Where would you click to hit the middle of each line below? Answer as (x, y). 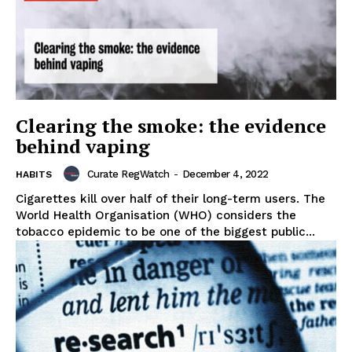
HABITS (34, 175)
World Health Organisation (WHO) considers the (156, 216)
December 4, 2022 (225, 174)
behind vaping (83, 147)
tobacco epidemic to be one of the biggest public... (165, 232)
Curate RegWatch (128, 174)
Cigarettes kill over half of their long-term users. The (170, 199)
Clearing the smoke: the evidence (171, 126)
